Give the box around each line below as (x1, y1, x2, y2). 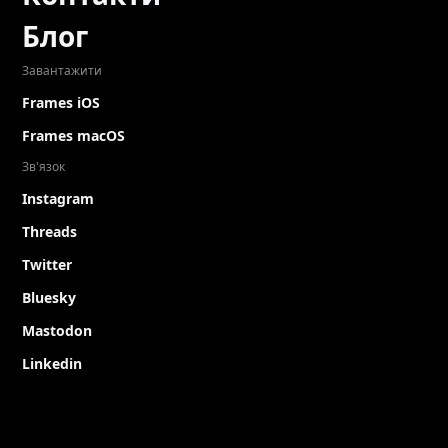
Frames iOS (22, 93, 100, 112)
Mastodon (22, 321, 92, 340)
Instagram (22, 189, 94, 208)
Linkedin (22, 354, 82, 373)
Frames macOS (22, 126, 125, 145)
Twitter (22, 255, 72, 274)
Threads (22, 222, 77, 241)
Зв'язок (22, 158, 65, 175)
